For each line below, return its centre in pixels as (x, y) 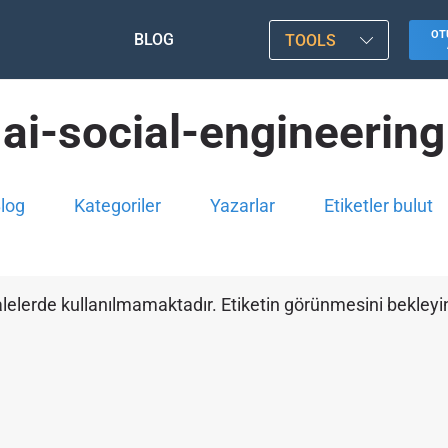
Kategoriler (117, 205)
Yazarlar (242, 205)
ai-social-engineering (224, 132)
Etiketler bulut (378, 205)
